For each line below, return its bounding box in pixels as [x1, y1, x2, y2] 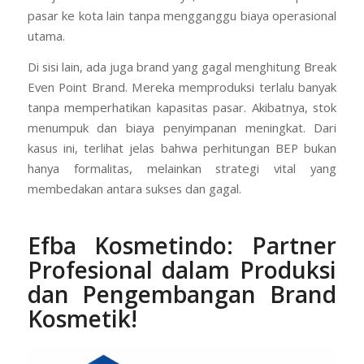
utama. [27, 28, 65, 45]
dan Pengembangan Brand [27, 278, 337, 310]
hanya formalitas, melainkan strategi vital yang [27, 159, 337, 176]
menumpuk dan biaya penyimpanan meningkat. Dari [27, 119, 337, 136]
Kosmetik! [27, 302, 137, 334]
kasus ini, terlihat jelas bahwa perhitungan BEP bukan [27, 139, 337, 156]
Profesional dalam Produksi [27, 253, 337, 285]
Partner [252, 229, 337, 261]
